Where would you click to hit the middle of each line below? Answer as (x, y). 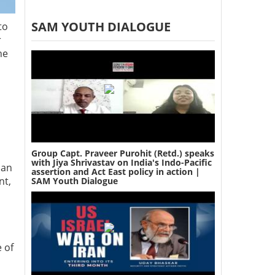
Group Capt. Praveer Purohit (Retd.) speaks (122, 153)
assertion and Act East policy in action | (115, 171)
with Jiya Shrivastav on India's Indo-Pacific (121, 162)
